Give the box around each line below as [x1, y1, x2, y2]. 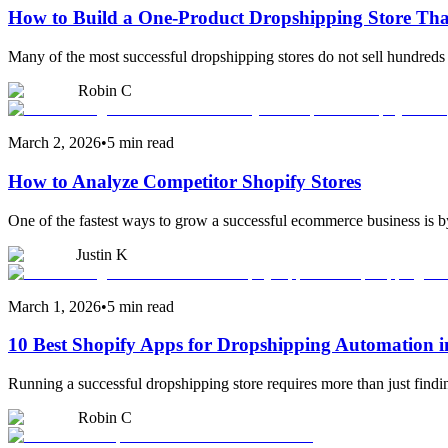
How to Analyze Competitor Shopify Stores [8, 170, 361, 192]
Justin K [76, 245, 128, 263]
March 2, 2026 [8, 134, 101, 152]
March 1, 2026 [8, 297, 101, 315]
